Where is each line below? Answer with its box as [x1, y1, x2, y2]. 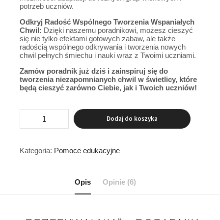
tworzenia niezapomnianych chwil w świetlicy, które [20, 75, 197, 83]
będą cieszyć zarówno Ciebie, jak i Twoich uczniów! [20, 83, 197, 92]
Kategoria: [20, 146, 54, 155]
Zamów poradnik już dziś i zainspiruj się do [20, 66, 168, 75]
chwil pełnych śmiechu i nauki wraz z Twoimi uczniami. [20, 51, 196, 59]
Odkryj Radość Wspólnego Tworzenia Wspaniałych [20, 17, 194, 26]
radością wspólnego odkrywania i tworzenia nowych [20, 42, 186, 51]
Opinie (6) [102, 177, 136, 186]
